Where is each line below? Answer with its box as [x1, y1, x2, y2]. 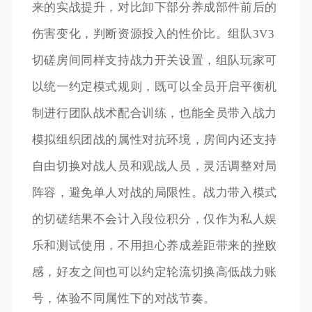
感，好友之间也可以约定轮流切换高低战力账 [31, 265, 277, 279]
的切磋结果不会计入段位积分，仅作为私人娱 [31, 212, 277, 226]
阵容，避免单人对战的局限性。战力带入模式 [31, 185, 277, 199]
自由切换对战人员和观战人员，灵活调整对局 [31, 159, 277, 173]
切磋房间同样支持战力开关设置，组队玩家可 [31, 53, 277, 67]
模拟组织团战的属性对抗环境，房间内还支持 [31, 132, 277, 146]
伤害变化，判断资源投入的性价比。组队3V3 [31, 26, 275, 40]
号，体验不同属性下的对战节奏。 [31, 291, 216, 305]
